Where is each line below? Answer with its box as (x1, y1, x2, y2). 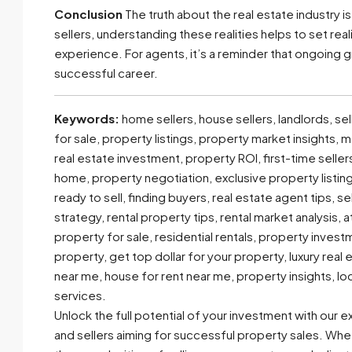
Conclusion (54, 6, 123, 21)
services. (54, 288, 106, 302)
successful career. (54, 65, 158, 80)
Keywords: (54, 111, 119, 126)
